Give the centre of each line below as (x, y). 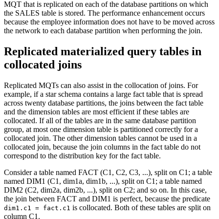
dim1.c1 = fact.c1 (37, 208)
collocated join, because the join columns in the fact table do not (102, 147)
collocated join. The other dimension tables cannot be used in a (100, 138)
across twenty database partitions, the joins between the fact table (104, 103)
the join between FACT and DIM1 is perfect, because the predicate (107, 198)
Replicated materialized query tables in (103, 51)
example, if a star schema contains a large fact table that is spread (103, 94)
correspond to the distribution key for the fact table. (82, 155)
